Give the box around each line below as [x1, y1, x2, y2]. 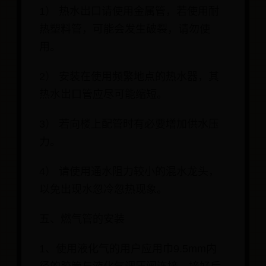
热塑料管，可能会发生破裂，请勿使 [39, 23, 210, 36]
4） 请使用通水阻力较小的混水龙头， [39, 166, 219, 178]
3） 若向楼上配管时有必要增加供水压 [39, 118, 219, 131]
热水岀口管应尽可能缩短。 [39, 88, 167, 101]
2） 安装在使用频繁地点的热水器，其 [39, 71, 219, 83]
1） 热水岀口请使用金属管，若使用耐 [39, 5, 219, 18]
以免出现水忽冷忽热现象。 [39, 183, 167, 196]
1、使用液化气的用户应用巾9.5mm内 [39, 243, 217, 255]
